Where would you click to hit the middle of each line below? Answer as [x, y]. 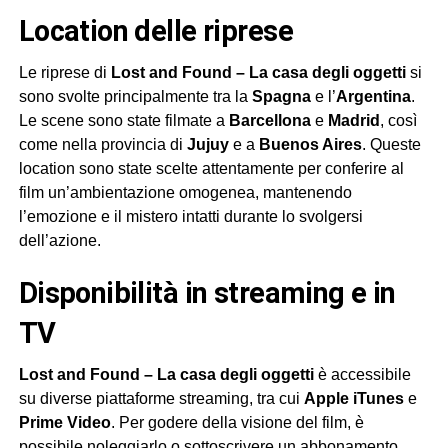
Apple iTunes [353, 398]
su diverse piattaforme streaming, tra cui [161, 398]
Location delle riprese [163, 30]
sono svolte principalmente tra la [135, 96]
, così [398, 120]
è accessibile [362, 374]
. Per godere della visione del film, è [237, 422]
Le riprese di [64, 72]
